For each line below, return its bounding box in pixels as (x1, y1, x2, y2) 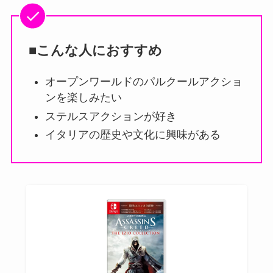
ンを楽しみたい (44, 91, 122, 104)
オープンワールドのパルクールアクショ (44, 76, 243, 88)
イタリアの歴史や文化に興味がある (44, 129, 221, 141)
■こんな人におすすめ (28, 43, 162, 58)
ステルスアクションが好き (44, 110, 177, 122)
